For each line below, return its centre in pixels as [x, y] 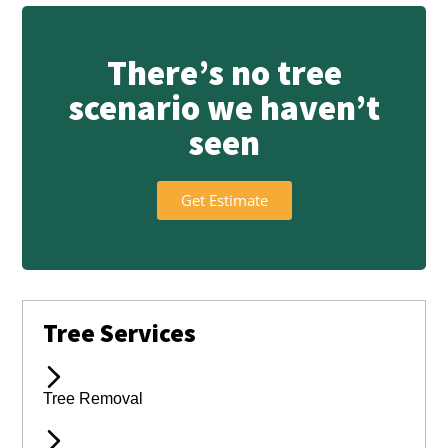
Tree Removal [93, 399]
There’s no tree [224, 73]
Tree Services [120, 333]
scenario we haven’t [224, 108]
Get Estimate [224, 200]
